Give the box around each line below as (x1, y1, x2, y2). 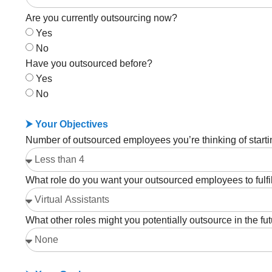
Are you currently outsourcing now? (25, 12, 177, 23)
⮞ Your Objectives (25, 118, 108, 129)
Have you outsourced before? (25, 58, 152, 69)
